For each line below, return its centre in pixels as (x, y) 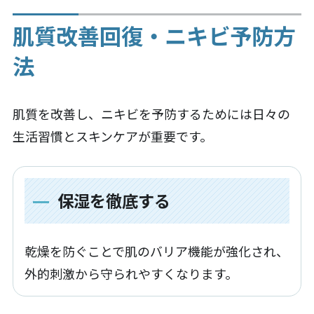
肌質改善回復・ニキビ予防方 (153, 35)
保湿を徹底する (114, 200)
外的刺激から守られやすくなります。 (131, 273)
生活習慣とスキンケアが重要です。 (112, 136)
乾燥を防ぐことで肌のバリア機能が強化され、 (157, 251)
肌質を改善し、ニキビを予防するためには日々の (151, 113)
